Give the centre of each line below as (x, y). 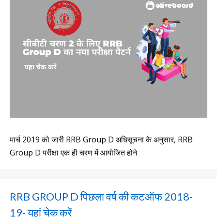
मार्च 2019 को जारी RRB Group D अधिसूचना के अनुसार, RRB (101, 139)
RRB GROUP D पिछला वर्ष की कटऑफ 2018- (101, 196)
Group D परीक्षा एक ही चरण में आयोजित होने (73, 152)
